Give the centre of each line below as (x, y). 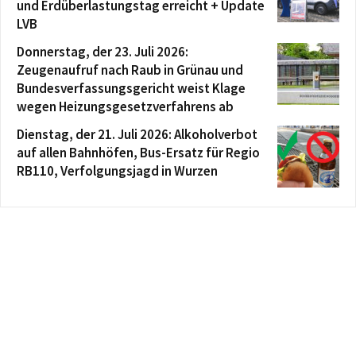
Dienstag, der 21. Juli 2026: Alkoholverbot (137, 134)
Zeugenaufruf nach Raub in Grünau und (130, 70)
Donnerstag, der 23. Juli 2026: (103, 51)
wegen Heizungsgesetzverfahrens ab (125, 106)
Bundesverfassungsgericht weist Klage (131, 88)
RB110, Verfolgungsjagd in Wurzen (117, 170)
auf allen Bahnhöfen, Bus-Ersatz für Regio (138, 152)
